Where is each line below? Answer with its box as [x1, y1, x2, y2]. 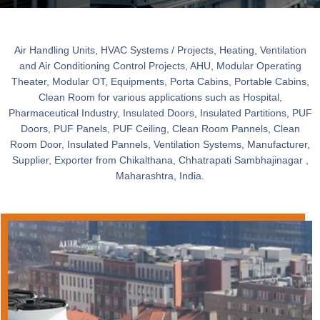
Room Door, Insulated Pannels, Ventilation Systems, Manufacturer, [10, 139, 310, 151]
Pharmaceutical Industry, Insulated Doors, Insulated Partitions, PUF [8, 107, 312, 119]
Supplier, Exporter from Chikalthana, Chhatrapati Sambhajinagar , [11, 154, 309, 166]
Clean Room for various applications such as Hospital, [38, 91, 282, 104]
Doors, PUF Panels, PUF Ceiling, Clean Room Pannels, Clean [20, 123, 300, 135]
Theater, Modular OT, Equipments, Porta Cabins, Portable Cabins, [11, 76, 309, 88]
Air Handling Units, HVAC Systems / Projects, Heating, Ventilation [14, 44, 306, 56]
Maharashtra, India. [116, 170, 204, 182]
